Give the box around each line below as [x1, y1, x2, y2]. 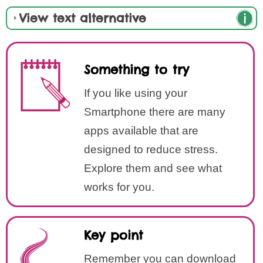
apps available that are [84, 124, 198, 137]
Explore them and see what [84, 162, 222, 174]
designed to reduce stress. [84, 143, 218, 156]
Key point [84, 227, 143, 243]
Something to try [84, 62, 189, 77]
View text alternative [19, 11, 146, 25]
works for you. [84, 181, 154, 193]
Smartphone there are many [84, 106, 225, 118]
